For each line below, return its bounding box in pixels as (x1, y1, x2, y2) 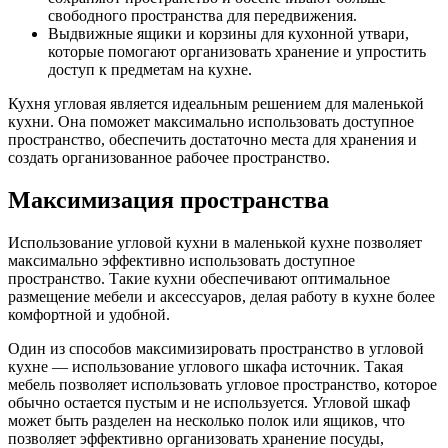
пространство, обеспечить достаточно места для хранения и (8, 130, 417, 148)
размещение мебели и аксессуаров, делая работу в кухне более (8, 287, 435, 305)
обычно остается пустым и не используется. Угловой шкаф (8, 393, 410, 411)
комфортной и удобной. (8, 305, 170, 323)
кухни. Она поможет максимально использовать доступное (8, 112, 414, 130)
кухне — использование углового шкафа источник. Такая (8, 357, 403, 375)
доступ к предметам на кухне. (48, 60, 252, 78)
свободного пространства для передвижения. (48, 6, 357, 24)
